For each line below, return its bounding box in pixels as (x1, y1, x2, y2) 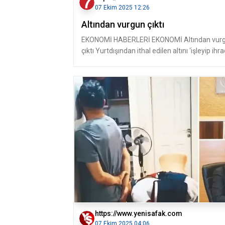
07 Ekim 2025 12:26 (95, 4, 150, 11)
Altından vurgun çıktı (81, 19, 164, 30)
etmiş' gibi (81, 58, 114, 66)
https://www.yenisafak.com (95, 209, 182, 217)
